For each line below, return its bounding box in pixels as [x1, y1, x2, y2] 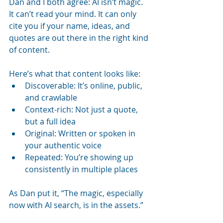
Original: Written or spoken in [25, 127, 137, 139]
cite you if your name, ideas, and [9, 20, 132, 31]
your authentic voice [25, 139, 102, 151]
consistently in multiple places [25, 163, 138, 175]
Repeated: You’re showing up [25, 151, 135, 163]
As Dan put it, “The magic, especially [9, 187, 145, 199]
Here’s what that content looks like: [9, 68, 140, 79]
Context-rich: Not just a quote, [25, 104, 140, 115]
